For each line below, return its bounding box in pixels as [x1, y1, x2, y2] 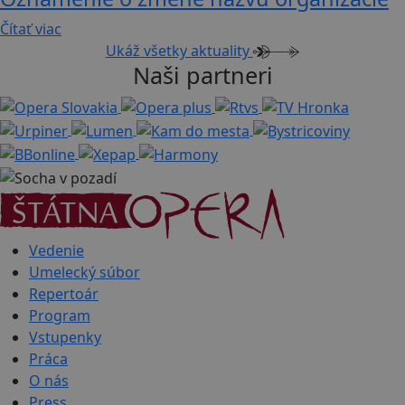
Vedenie [29, 240, 84, 260]
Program [29, 305, 90, 325]
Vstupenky [29, 326, 101, 347]
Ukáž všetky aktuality [105, 40, 253, 61]
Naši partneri [132, 59, 273, 90]
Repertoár [29, 283, 99, 304]
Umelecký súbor [29, 261, 140, 282]
